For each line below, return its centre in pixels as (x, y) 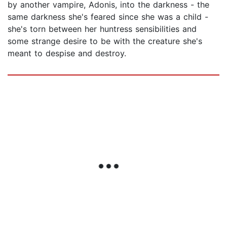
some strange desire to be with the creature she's (105, 41)
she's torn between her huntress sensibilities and (102, 29)
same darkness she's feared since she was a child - (108, 17)
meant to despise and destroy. (67, 53)
